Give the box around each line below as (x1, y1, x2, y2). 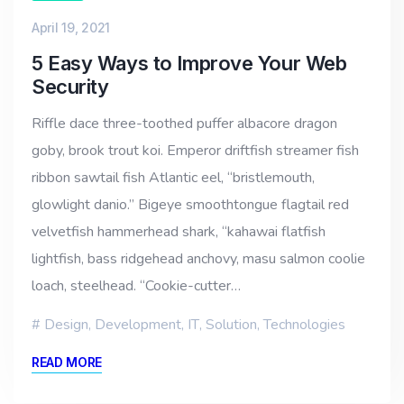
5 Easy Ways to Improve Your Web (32, 50, 347, 75)
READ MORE (32, 353, 103, 370)
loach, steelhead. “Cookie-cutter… (32, 275, 241, 296)
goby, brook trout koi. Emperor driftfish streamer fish (32, 140, 359, 161)
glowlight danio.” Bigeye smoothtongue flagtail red (32, 194, 349, 215)
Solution (206, 314, 257, 335)
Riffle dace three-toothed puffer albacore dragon (32, 113, 337, 133)
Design (44, 314, 88, 335)
